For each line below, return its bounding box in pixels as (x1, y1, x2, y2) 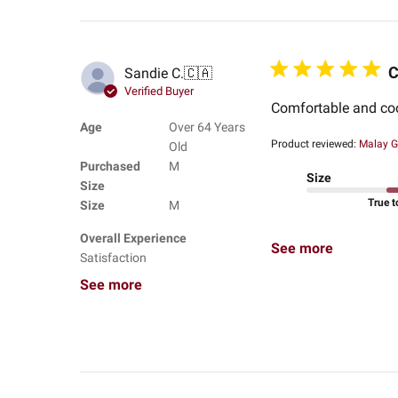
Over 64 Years (168, 119, 245, 134)
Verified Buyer (123, 84, 194, 99)
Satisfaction (79, 250, 147, 265)
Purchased (79, 158, 140, 173)
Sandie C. (123, 65, 184, 83)
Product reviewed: (270, 137, 359, 150)
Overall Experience (79, 230, 187, 245)
